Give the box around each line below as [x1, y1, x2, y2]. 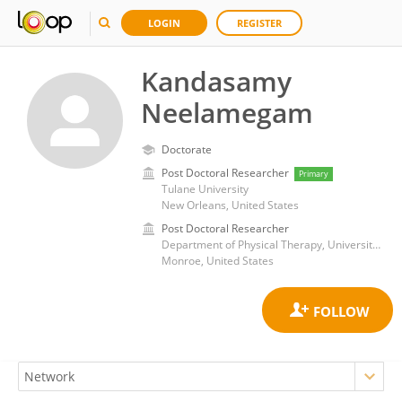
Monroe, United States [162, 253, 274, 268]
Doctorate [162, 142, 212, 157]
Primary [299, 168, 328, 179]
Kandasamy [141, 63, 292, 100]
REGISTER [237, 16, 282, 30]
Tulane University [162, 181, 249, 197]
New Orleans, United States [162, 197, 299, 213]
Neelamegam [141, 94, 313, 131]
